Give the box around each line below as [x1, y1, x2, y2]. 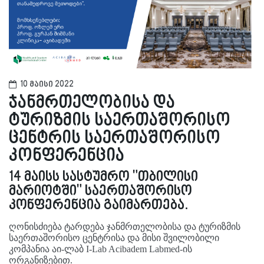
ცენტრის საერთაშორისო [9, 128, 220, 149]
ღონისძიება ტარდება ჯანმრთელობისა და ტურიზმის [9, 222, 240, 232]
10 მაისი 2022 [20, 80, 74, 90]
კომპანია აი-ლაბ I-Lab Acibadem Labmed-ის [9, 244, 192, 255]
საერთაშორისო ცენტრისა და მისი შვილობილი [9, 233, 219, 243]
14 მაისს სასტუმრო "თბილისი [9, 169, 198, 186]
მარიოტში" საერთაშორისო [9, 183, 192, 200]
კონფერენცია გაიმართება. [9, 197, 189, 214]
